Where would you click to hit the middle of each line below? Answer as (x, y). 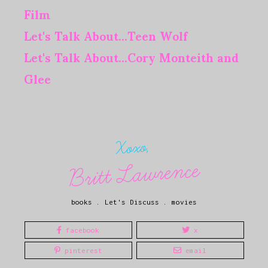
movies (184, 202)
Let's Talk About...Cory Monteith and (131, 57)
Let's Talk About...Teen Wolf (106, 36)
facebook (80, 230)
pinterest (81, 250)
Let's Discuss (132, 202)
